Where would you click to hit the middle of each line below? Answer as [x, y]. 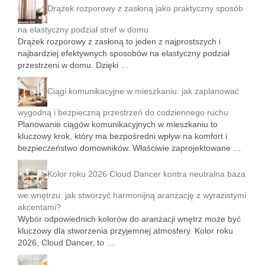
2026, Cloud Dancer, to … [66, 243]
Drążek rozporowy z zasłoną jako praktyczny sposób [145, 8]
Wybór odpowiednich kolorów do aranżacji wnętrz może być [129, 219]
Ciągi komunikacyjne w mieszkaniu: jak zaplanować [143, 91]
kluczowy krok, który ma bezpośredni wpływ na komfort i [122, 136]
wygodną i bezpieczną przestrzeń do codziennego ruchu [123, 112]
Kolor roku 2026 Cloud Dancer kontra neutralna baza [146, 174]
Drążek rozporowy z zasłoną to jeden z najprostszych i [119, 41]
